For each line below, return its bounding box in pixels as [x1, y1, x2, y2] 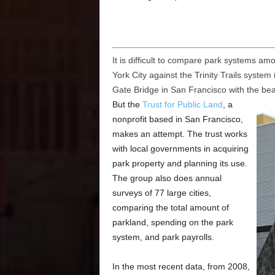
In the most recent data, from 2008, [112, 261, 250, 272]
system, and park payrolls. [112, 232, 214, 242]
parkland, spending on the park [112, 217, 233, 228]
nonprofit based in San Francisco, [112, 114, 243, 125]
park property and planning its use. [112, 158, 247, 169]
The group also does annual [112, 173, 222, 184]
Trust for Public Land [142, 99, 223, 110]
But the [112, 99, 142, 110]
